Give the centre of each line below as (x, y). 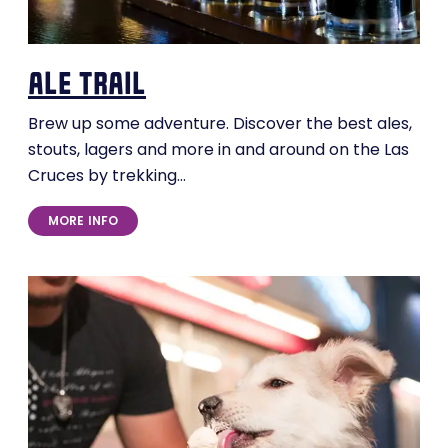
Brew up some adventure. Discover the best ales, (220, 125)
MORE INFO (83, 222)
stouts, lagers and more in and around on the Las (218, 151)
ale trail (87, 84)
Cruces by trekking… (107, 177)
